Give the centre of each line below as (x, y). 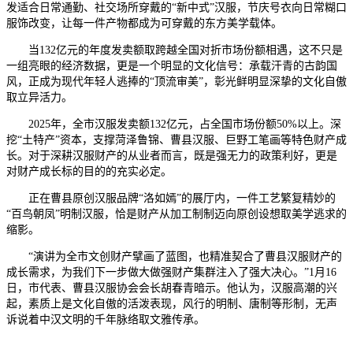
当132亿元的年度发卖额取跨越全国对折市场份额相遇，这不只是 (175, 50)
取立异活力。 (39, 97)
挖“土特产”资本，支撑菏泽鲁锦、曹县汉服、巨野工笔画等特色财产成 (176, 139)
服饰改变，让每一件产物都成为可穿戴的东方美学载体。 (144, 23)
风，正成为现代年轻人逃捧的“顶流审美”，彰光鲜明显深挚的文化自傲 (176, 81)
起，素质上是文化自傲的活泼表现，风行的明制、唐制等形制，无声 (172, 303)
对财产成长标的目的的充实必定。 (89, 171)
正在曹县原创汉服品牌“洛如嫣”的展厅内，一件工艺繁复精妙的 (171, 198)
